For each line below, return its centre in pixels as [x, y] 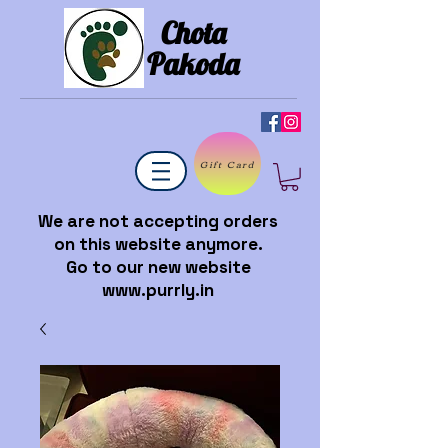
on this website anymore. [158, 243]
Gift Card [227, 163]
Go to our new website [158, 266]
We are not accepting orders [158, 220]
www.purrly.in [158, 289]
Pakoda [193, 64]
